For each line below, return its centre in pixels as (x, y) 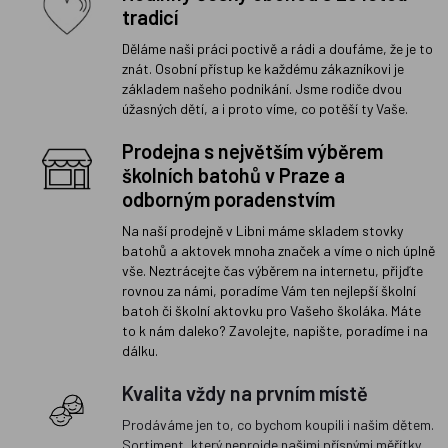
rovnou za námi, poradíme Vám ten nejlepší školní (269, 291)
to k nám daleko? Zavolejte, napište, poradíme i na (275, 331)
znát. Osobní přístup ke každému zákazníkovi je (263, 69)
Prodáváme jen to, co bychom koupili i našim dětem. (278, 425)
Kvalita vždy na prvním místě (245, 393)
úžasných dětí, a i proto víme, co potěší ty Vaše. (265, 109)
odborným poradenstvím (228, 199)
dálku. (140, 351)
